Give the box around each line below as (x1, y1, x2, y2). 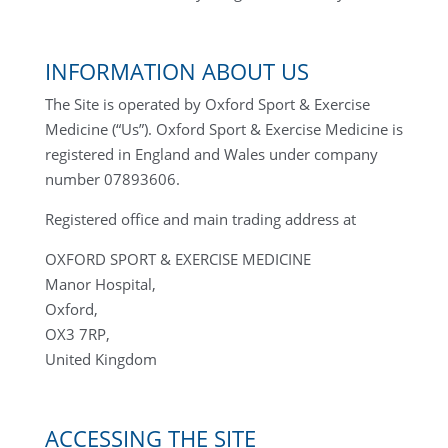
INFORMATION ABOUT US (44, 56, 309, 86)
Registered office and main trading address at (44, 209, 356, 229)
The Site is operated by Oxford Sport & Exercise (44, 94, 370, 114)
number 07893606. (44, 169, 180, 189)
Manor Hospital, (44, 274, 156, 294)
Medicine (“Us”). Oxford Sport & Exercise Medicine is (44, 119, 403, 139)
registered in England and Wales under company (44, 144, 378, 164)
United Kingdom (44, 349, 157, 369)
